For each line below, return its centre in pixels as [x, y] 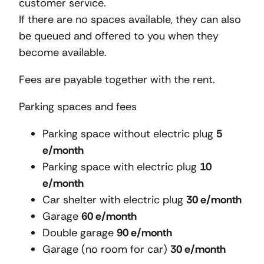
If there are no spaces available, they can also [130, 20]
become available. [63, 53]
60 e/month [109, 217]
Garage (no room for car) [106, 250]
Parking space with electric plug [121, 167]
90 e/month [144, 233]
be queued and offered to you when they [119, 36]
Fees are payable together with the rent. [117, 80]
